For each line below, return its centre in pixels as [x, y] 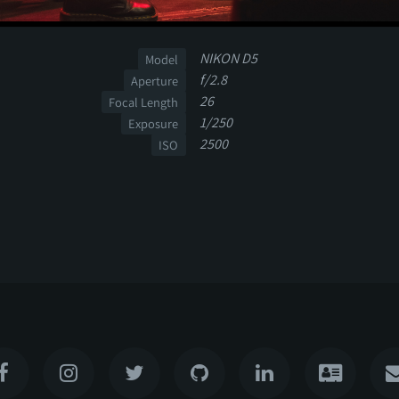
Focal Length [144, 102]
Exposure [154, 123]
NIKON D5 [228, 58]
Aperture [155, 80]
